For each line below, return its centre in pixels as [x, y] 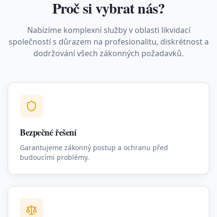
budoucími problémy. [54, 157]
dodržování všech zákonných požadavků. [108, 53]
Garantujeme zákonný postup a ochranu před [94, 147]
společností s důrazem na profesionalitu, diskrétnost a [108, 42]
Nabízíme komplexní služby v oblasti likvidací [108, 30]
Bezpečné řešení [48, 132]
